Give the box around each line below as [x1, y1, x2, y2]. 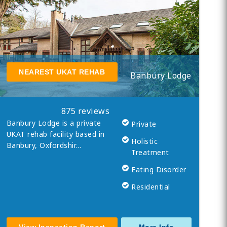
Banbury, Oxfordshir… [6, 140, 82, 150]
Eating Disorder [131, 165, 186, 175]
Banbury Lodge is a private [6, 118, 101, 128]
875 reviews [61, 105, 110, 117]
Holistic [131, 136, 158, 146]
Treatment [131, 147, 169, 158]
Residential [131, 182, 170, 192]
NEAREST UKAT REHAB [19, 68, 105, 77]
